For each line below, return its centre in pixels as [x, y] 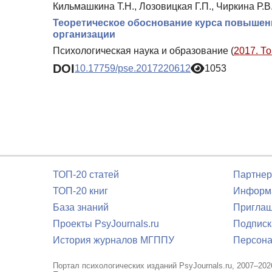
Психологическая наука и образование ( [143, 50]
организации [84, 34]
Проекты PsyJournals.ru [106, 224]
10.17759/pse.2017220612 [133, 69]
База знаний [81, 207]
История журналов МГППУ [114, 240]
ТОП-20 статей [86, 175]
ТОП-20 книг [80, 191]
